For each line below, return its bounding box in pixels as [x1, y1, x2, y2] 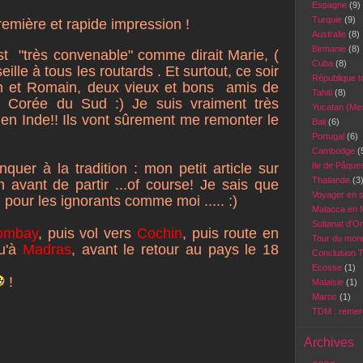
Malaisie [312, 277, 346, 287]
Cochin [136, 225, 182, 241]
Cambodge [312, 146, 357, 156]
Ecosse [312, 263, 344, 272]
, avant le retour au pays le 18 [70, 241, 280, 258]
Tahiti [312, 88, 335, 97]
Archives [304, 335, 354, 349]
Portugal [312, 131, 347, 141]
